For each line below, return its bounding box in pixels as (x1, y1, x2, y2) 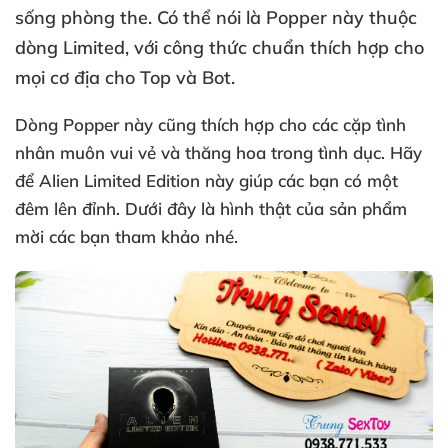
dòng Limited (15, 36, 125, 59)
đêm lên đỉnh (15, 198, 116, 219)
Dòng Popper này (15, 114, 158, 135)
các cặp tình (312, 114, 406, 135)
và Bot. (176, 66, 240, 89)
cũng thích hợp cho (158, 114, 312, 135)
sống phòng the (15, 6, 148, 29)
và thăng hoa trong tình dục (161, 142, 381, 163)
